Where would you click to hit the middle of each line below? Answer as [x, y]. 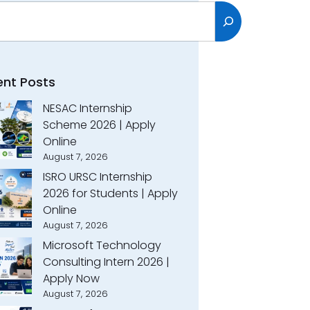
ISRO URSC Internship [97, 177]
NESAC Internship [87, 108]
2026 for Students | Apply [110, 193]
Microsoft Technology [102, 245]
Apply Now [71, 279]
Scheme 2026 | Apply [99, 125]
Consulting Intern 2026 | [106, 262]
